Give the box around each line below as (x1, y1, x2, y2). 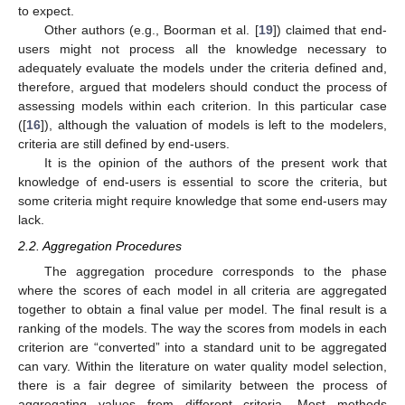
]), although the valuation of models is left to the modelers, (41, 118, 387, 133)
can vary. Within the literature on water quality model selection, (18, 358, 387, 373)
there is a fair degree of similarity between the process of (18, 377, 387, 392)
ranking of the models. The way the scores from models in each (18, 320, 387, 335)
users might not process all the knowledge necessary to (18, 42, 387, 57)
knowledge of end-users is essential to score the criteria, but (18, 174, 387, 190)
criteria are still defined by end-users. (18, 137, 230, 152)
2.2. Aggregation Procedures (18, 238, 182, 253)
